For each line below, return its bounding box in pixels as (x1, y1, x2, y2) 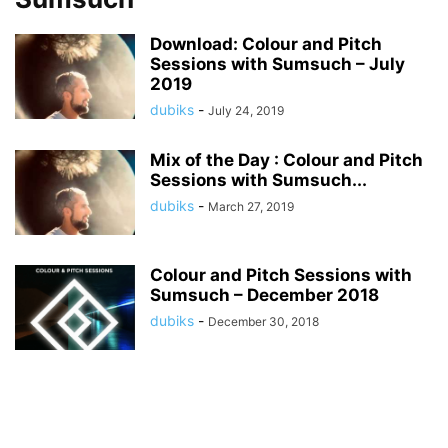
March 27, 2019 (208, 199, 294, 214)
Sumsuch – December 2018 (150, 285, 379, 305)
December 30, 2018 (208, 314, 319, 329)
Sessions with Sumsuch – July (150, 54, 405, 74)
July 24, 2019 (208, 103, 284, 118)
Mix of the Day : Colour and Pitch (150, 150, 423, 170)
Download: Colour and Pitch (150, 34, 382, 54)
